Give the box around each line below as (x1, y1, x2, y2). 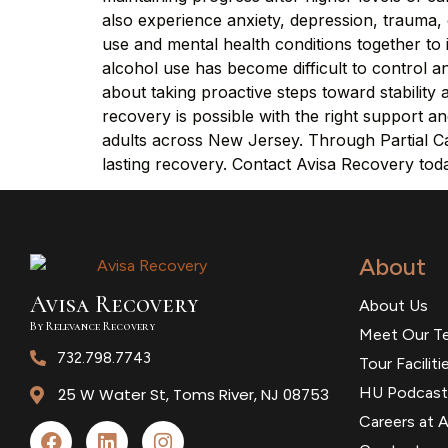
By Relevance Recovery (30, 319, 155, 334)
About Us (358, 296, 428, 316)
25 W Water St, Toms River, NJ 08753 (57, 384, 329, 406)
